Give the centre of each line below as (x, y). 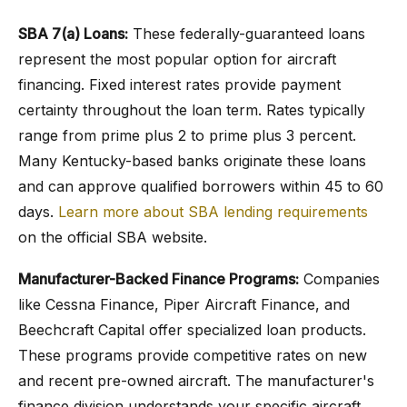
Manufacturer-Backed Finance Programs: (159, 279)
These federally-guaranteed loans (247, 34)
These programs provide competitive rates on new (193, 355)
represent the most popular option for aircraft (177, 59)
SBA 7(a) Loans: (73, 34)
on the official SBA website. (113, 237)
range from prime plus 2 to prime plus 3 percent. (187, 135)
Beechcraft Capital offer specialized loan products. (192, 330)
